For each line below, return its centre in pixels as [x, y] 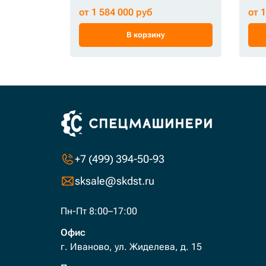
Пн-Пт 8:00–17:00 [99, 211]
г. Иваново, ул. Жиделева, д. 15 [131, 247]
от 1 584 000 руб [116, 12]
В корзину [145, 34]
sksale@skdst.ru [115, 181]
